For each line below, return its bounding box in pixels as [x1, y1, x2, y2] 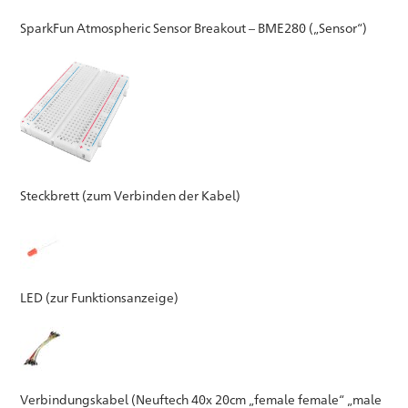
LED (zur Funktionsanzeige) [20, 289, 179, 305]
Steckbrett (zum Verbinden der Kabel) [20, 187, 241, 203]
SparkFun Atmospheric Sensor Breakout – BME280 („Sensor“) [20, 19, 368, 36]
